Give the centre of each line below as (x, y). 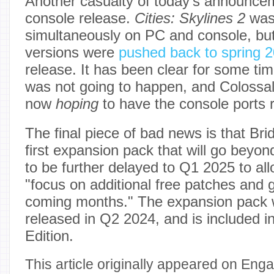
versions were (72, 52)
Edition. (49, 235)
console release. (80, 18)
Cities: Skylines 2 (192, 18)
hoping (77, 103)
